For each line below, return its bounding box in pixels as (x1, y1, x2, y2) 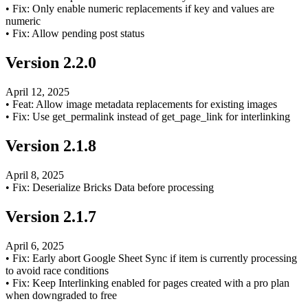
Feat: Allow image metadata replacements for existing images (12, 98, 277, 111)
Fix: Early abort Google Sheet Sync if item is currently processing (12, 252, 297, 264)
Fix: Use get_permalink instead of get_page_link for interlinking (12, 111, 290, 123)
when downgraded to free (5, 289, 117, 301)
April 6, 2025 (5, 239, 64, 252)
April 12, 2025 (5, 86, 69, 98)
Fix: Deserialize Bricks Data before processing (12, 181, 214, 194)
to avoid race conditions (5, 264, 109, 276)
